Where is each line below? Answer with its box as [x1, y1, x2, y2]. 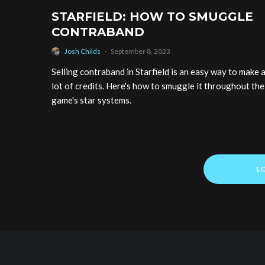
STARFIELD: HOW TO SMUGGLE [51, 9, 253, 24]
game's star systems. [51, 95, 131, 106]
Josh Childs [64, 47, 101, 56]
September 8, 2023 [111, 47, 170, 56]
